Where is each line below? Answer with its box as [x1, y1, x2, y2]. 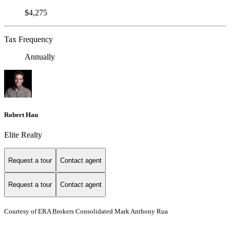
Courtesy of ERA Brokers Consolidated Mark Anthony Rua [4, 207, 168, 215]
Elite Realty [4, 130, 42, 140]
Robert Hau [4, 111, 38, 119]
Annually [25, 52, 55, 61]
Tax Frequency [4, 34, 53, 44]
